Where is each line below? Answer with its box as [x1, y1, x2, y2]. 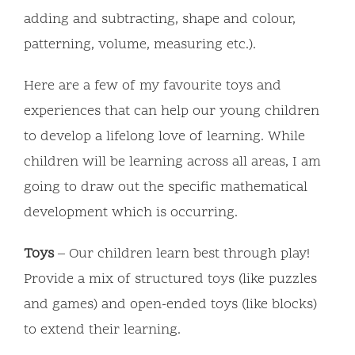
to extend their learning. [24, 320, 181, 341]
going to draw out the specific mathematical [24, 177, 307, 198]
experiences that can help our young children [24, 101, 319, 122]
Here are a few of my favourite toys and [24, 76, 281, 97]
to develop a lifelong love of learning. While [24, 127, 305, 147]
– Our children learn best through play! [54, 244, 310, 265]
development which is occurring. [24, 203, 238, 223]
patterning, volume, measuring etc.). [24, 35, 256, 55]
